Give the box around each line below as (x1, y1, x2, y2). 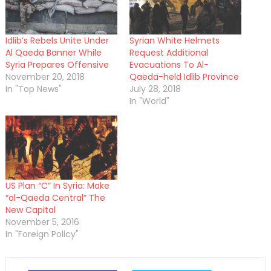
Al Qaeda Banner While (5, 47, 102, 59)
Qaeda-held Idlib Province (129, 71, 239, 83)
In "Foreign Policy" (5, 228, 79, 241)
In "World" (129, 95, 169, 108)
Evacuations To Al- (129, 59, 209, 71)
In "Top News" (5, 83, 62, 96)
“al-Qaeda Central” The (5, 192, 105, 204)
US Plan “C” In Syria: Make (5, 180, 109, 192)
